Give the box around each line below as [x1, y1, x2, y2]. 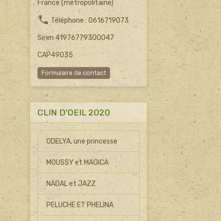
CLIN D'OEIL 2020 [37, 107, 110, 117]
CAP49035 [37, 51, 73, 59]
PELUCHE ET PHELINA [46, 200, 114, 209]
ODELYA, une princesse [46, 137, 118, 146]
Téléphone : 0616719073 [49, 16, 129, 25]
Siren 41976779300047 [37, 34, 114, 42]
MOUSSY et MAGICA [46, 158, 109, 167]
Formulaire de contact [41, 69, 106, 76]
